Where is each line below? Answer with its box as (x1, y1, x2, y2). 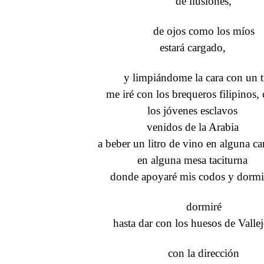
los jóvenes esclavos (147, 104, 237, 117)
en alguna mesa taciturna (137, 153, 247, 166)
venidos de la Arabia (146, 120, 239, 133)
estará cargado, (159, 41, 226, 54)
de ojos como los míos (153, 24, 255, 37)
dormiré (186, 200, 222, 213)
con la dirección (168, 247, 240, 259)
